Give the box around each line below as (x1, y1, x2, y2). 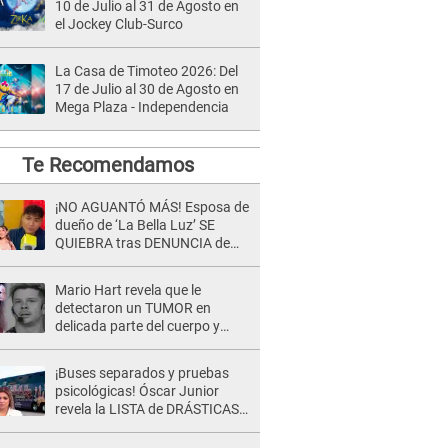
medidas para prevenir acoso (55, 419, 234, 435)
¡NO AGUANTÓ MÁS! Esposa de (55, 199, 249, 215)
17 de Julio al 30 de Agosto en (55, 81, 239, 97)
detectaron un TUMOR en (55, 300, 211, 316)
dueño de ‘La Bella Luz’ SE (55, 217, 215, 233)
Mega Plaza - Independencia (55, 99, 229, 115)
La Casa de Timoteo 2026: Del (55, 63, 238, 79)
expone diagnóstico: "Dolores (55, 336, 233, 352)
